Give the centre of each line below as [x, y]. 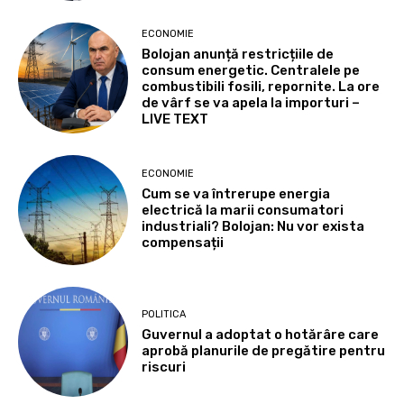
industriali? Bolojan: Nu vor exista [253, 227]
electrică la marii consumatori [243, 211]
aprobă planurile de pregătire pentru [264, 350]
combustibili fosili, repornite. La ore [261, 86]
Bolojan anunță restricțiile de [238, 54]
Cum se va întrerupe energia [236, 194]
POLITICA [164, 314]
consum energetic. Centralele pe [251, 70]
